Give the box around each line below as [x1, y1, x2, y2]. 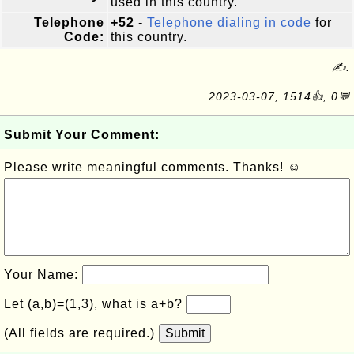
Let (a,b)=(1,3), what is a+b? [4, 297, 186, 311]
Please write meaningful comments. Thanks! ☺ [4, 160, 301, 174]
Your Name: [4, 268, 82, 281]
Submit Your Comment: [4, 128, 160, 141]
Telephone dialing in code [147, 16, 311, 29]
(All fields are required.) [4, 326, 159, 340]
